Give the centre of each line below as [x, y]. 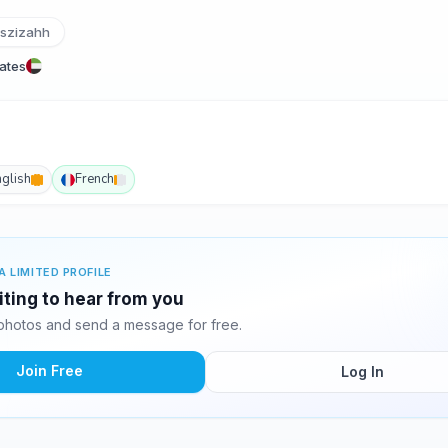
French [94, 179]
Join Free [49, 370]
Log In [362, 371]
